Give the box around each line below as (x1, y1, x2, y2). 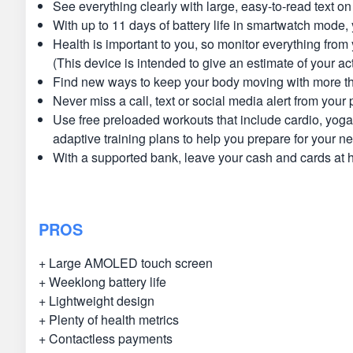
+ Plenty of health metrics (39, 310, 179, 329)
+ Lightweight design (39, 292, 154, 310)
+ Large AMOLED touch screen (39, 254, 213, 272)
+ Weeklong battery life (39, 273, 166, 291)
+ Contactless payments (39, 329, 173, 347)
